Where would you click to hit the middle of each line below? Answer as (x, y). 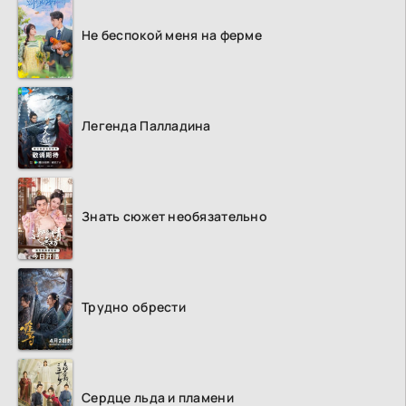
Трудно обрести (134, 307)
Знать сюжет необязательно (174, 217)
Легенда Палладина (146, 126)
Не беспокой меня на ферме (172, 35)
